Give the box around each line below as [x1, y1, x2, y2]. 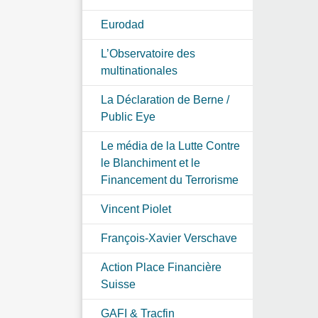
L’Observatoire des [101, 47, 195, 60]
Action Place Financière [101, 261, 221, 273]
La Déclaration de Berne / [101, 93, 229, 106]
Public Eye [101, 110, 155, 123]
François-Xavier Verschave [101, 231, 237, 244]
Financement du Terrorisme [101, 173, 238, 186]
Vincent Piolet [101, 202, 171, 215]
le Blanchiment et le [101, 156, 200, 169]
